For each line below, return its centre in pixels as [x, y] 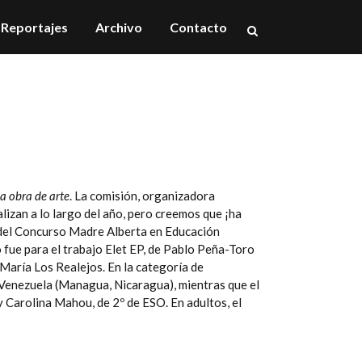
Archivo [119, 27]
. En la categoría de [153, 267]
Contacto [198, 27]
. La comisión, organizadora [142, 196]
